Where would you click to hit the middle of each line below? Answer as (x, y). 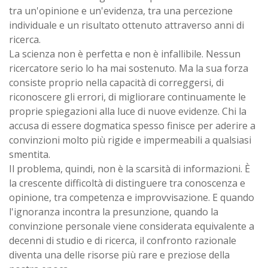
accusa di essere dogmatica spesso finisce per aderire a (132, 125)
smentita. (30, 154)
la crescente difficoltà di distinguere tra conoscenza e (127, 183)
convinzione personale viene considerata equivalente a (132, 226)
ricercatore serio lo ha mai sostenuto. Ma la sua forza (129, 68)
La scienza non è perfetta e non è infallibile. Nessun (125, 54)
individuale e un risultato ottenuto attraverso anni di (127, 25)
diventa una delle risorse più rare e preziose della (119, 255)
